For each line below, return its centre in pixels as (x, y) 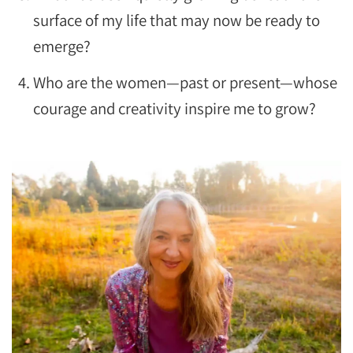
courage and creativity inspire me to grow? (175, 108)
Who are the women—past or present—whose (186, 82)
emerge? (62, 46)
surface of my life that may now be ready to (177, 20)
